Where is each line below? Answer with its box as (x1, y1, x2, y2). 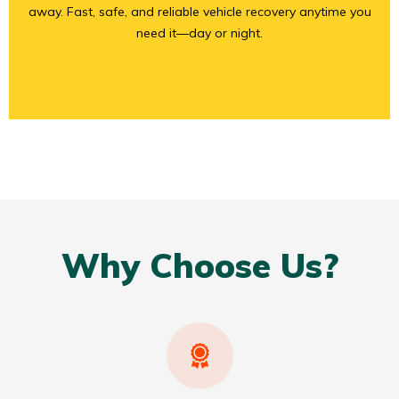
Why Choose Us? (61, 244, 338, 288)
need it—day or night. (136, 25, 263, 42)
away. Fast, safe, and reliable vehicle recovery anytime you (28, 4, 371, 20)
